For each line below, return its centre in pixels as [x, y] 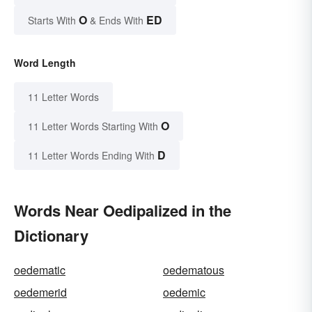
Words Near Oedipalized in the [123, 211]
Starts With [53, 21]
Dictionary [51, 236]
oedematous [194, 270]
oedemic [184, 292]
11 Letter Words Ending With [91, 156]
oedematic [40, 270]
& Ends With [117, 21]
